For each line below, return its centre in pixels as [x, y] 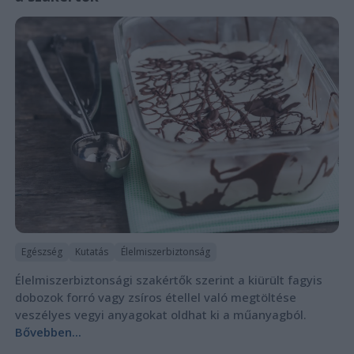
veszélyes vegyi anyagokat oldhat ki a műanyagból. [160, 314]
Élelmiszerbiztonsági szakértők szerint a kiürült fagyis [168, 279]
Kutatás [91, 251]
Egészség [41, 251]
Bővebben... [48, 331]
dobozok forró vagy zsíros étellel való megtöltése [155, 297]
